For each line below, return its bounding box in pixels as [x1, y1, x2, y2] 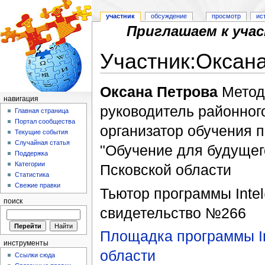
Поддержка [15, 150, 49, 157]
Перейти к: [99, 73, 140, 82]
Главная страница [15, 107, 69, 115]
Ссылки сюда [15, 251, 56, 259]
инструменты [3, 239, 49, 247]
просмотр [211, 12, 241, 20]
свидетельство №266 [99, 204, 246, 221]
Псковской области [99, 161, 231, 179]
